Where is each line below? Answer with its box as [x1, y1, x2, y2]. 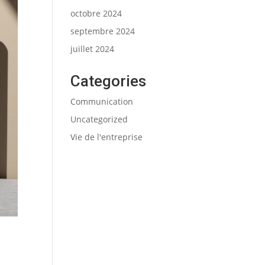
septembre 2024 [70, 25, 135, 37]
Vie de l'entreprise [70, 131, 143, 143]
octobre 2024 [70, 8, 122, 19]
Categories [70, 72, 147, 90]
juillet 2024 [70, 43, 115, 54]
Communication [70, 96, 134, 107]
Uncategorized [70, 114, 128, 125]
